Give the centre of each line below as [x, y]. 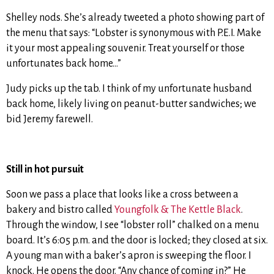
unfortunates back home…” [64, 64]
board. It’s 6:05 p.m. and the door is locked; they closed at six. [137, 241]
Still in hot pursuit [45, 170]
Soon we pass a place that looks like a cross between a [122, 195]
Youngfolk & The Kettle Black [178, 210]
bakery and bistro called [60, 210]
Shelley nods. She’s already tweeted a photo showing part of [135, 18]
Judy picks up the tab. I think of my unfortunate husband [129, 89]
